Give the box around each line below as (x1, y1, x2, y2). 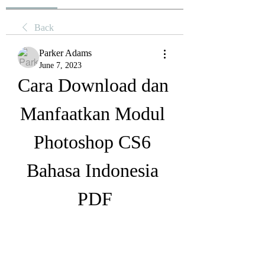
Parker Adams (39, 48, 92, 58)
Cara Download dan (18, 75, 169, 96)
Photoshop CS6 (34, 131, 151, 153)
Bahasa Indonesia (26, 160, 159, 181)
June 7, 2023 (39, 61, 82, 70)
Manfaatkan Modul (20, 103, 165, 124)
